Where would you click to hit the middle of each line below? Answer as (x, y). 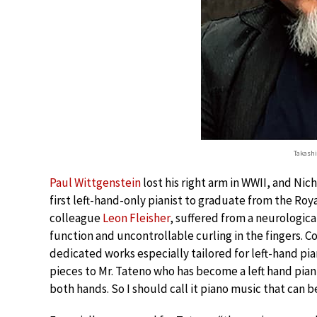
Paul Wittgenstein (95, 183)
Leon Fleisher (136, 218)
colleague (76, 218)
